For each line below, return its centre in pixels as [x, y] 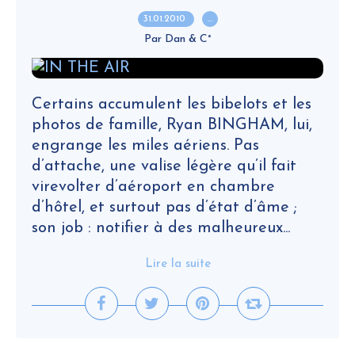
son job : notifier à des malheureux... [161, 228]
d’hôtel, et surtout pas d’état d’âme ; [164, 208]
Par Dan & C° [177, 39]
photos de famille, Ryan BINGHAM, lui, [172, 125]
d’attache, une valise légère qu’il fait [164, 166]
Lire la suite [177, 264]
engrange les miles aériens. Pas [145, 146]
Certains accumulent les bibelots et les [172, 105]
